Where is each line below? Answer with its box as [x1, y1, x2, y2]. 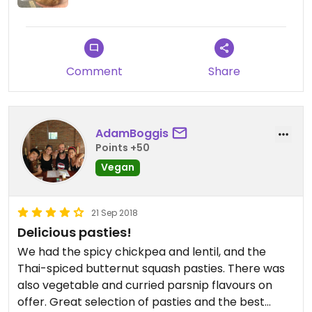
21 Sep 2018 [91, 206, 138, 219]
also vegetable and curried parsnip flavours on [17, 276, 272, 293]
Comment [65, 63, 123, 79]
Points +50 [95, 141, 150, 155]
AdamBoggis [95, 125, 169, 142]
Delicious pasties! [17, 223, 132, 241]
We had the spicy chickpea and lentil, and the [17, 243, 266, 260]
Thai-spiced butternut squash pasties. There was [17, 260, 285, 276]
